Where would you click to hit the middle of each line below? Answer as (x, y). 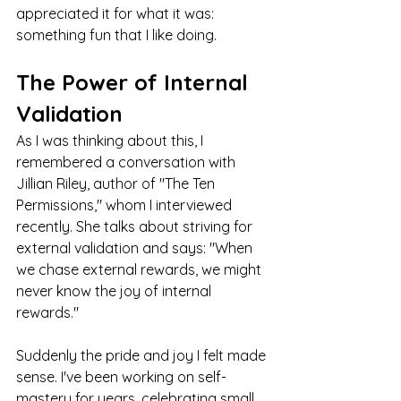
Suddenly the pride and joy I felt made (143, 356)
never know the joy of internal (115, 291)
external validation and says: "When (136, 248)
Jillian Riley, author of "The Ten (117, 184)
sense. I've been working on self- (121, 377)
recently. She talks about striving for (136, 227)
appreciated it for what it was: (117, 14)
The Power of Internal (135, 83)
